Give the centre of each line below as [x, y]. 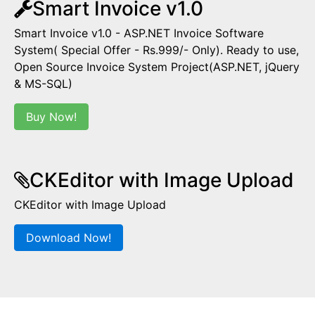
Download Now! [69, 238]
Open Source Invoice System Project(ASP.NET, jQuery [157, 67]
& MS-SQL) [43, 84]
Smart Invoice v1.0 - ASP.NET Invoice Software [139, 33]
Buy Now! [51, 117]
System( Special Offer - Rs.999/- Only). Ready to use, [156, 50]
